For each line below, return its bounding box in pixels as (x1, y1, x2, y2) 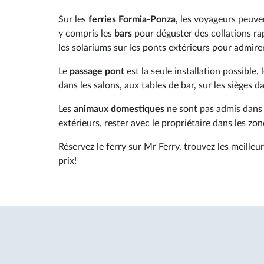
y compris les (58, 28, 114, 38)
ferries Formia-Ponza (88, 14, 176, 24)
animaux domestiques (74, 104, 164, 114)
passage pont (70, 66, 124, 76)
